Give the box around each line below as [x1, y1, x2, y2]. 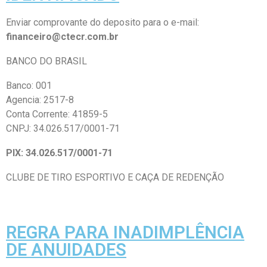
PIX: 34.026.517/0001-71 [6, 147, 113, 159]
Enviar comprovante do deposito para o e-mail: [6, 17, 199, 28]
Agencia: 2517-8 [6, 94, 74, 105]
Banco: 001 [6, 80, 52, 91]
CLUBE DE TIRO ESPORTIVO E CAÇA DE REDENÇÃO [6, 172, 224, 183]
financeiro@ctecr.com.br [6, 31, 119, 42]
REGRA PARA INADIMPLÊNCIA [6, 222, 244, 243]
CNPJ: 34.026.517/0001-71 [6, 123, 120, 134]
